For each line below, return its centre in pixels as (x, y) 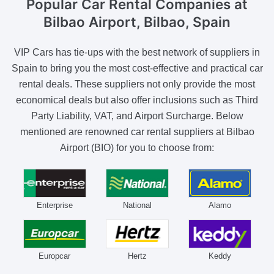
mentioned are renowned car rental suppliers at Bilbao (137, 131)
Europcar (54, 256)
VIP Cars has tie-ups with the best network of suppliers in (137, 52)
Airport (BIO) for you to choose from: (137, 147)
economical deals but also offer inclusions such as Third (137, 100)
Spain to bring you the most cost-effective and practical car (137, 68)
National (137, 205)
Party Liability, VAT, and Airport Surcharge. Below (137, 116)
